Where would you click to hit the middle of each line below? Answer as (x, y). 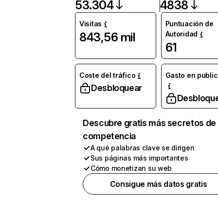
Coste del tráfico (108, 75)
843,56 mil (107, 37)
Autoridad (181, 34)
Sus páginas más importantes (139, 158)
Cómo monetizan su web (131, 168)
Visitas (91, 24)
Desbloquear (117, 88)
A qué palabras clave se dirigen (143, 148)
